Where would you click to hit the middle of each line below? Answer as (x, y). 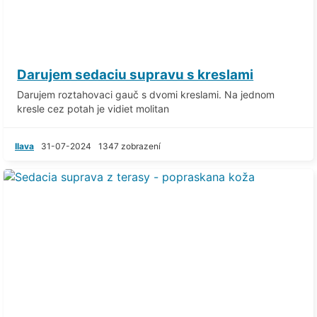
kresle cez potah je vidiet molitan (93, 108)
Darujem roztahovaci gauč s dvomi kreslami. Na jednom (146, 94)
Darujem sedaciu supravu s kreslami (136, 74)
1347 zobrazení (129, 146)
